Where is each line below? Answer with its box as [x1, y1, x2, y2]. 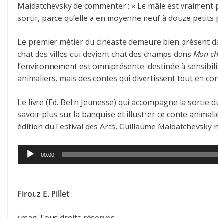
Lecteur [17, 145, 45, 156]
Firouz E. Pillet [18, 188, 69, 200]
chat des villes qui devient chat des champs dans [18, 49, 193, 60]
